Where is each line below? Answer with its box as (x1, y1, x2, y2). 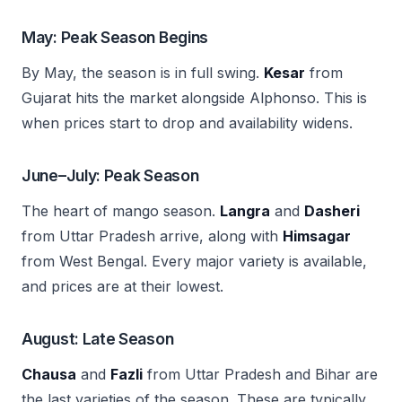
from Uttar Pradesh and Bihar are (143, 365, 378, 383)
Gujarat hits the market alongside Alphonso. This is (22, 89, 367, 107)
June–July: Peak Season (22, 166, 199, 185)
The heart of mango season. (22, 202, 220, 220)
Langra (220, 202, 270, 220)
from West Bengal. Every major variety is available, (22, 252, 367, 270)
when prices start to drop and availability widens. (22, 114, 353, 132)
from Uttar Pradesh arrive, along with (22, 227, 283, 245)
